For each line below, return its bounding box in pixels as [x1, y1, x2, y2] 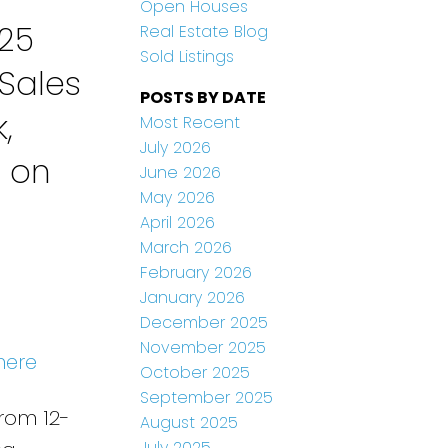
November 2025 [140, 336, 267, 360]
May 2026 [140, 186, 216, 210]
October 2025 [140, 361, 251, 385]
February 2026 [140, 261, 253, 285]
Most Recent [140, 111, 241, 135]
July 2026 [140, 136, 212, 160]
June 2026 [140, 161, 222, 185]
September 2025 [140, 386, 274, 410]
